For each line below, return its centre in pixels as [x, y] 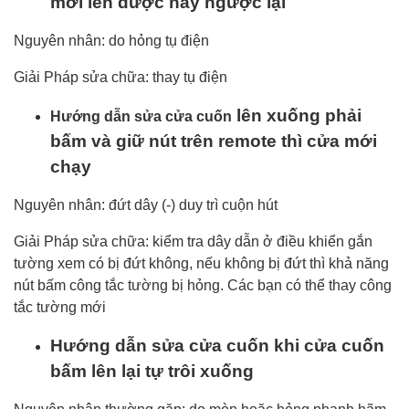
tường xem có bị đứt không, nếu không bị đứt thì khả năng [201, 263]
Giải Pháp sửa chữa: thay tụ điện [121, 77]
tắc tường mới [60, 307]
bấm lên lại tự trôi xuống [152, 371]
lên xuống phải [297, 115]
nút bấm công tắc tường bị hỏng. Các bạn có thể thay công [203, 285]
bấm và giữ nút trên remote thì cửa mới [214, 141]
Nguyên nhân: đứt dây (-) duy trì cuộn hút [146, 205]
